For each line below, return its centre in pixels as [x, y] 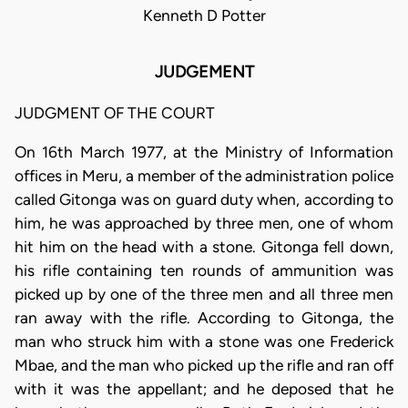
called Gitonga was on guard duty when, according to [204, 199]
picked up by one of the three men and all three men [204, 294]
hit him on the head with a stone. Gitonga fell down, [204, 247]
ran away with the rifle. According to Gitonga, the [204, 318]
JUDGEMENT [204, 72]
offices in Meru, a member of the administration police [204, 176]
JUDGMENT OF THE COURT [115, 112]
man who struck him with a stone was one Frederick [204, 342]
